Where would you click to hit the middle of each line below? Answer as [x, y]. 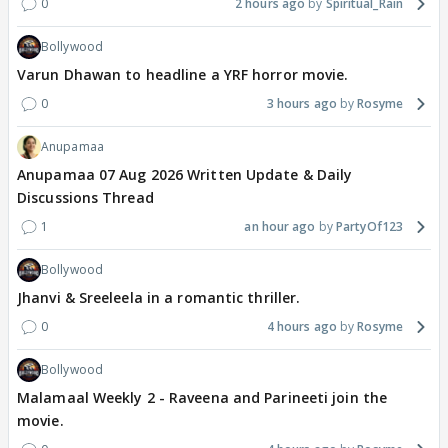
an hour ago [280, 226]
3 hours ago [301, 103]
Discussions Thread [85, 197]
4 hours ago [301, 326]
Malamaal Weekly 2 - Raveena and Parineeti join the [202, 397]
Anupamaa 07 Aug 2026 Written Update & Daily [185, 174]
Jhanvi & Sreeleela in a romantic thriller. [159, 297]
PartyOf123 [369, 226]
